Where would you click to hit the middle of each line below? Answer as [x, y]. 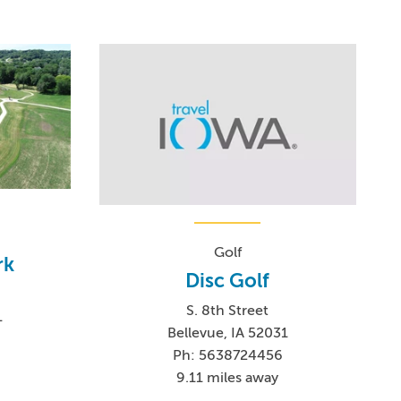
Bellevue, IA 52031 [227, 333]
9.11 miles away [228, 377]
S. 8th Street [228, 310]
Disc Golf [228, 280]
